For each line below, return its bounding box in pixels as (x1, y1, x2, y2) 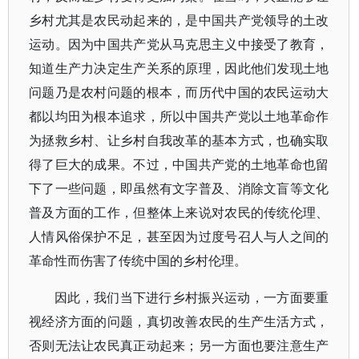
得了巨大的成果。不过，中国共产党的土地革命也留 (29, 155, 329, 173)
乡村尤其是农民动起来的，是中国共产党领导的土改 (29, 11, 329, 29)
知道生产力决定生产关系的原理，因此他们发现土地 (29, 59, 329, 77)
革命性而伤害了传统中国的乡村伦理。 (29, 252, 247, 269)
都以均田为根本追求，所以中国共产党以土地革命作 (29, 107, 329, 125)
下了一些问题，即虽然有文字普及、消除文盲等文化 (29, 179, 329, 197)
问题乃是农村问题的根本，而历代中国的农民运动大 (29, 83, 329, 101)
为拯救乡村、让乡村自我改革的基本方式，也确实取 (29, 131, 329, 149)
